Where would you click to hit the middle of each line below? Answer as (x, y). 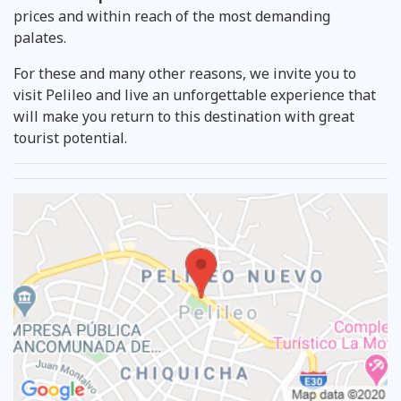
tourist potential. (70, 137)
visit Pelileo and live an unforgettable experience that (195, 94)
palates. (49, 37)
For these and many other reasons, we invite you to (185, 73)
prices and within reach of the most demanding (172, 16)
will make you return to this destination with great (184, 116)
